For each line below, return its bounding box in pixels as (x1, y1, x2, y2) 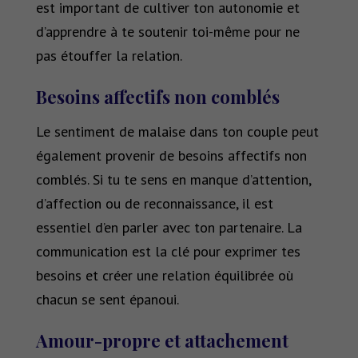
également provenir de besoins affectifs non (35, 146, 307, 165)
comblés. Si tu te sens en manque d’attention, (35, 170, 311, 189)
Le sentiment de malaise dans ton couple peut (35, 122, 319, 141)
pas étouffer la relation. (35, 46, 182, 66)
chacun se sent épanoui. (35, 290, 179, 309)
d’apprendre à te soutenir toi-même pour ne (35, 22, 300, 42)
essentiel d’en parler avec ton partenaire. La (35, 218, 302, 237)
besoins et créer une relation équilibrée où (35, 266, 293, 285)
